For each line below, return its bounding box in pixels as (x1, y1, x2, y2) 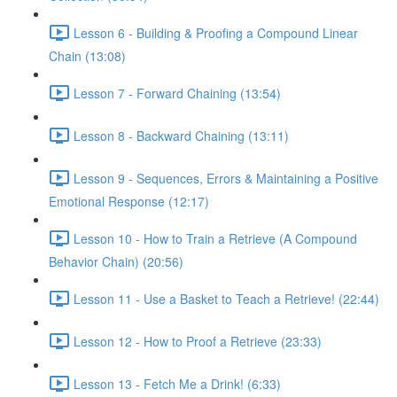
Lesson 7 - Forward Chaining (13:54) (74, 83, 281, 102)
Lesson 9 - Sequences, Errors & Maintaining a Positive (74, 168, 378, 187)
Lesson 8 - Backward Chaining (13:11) (74, 126, 289, 144)
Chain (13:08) (49, 47, 126, 65)
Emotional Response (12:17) (49, 192, 209, 210)
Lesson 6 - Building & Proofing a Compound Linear (74, 23, 358, 42)
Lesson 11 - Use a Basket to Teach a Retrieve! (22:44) (74, 289, 379, 307)
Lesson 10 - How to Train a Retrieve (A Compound (74, 229, 357, 247)
